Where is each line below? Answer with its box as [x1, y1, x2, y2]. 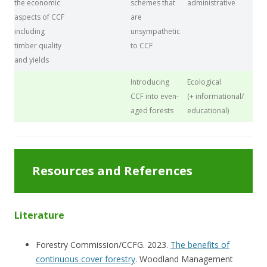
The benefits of [170, 238, 229, 250]
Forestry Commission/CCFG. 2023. [36, 238, 170, 250]
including [14, 26, 45, 36]
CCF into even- [131, 91, 179, 101]
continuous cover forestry [36, 253, 135, 265]
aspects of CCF [14, 11, 64, 22]
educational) [187, 105, 229, 116]
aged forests [131, 105, 173, 116]
